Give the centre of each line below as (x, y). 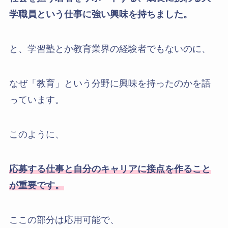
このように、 (36, 134)
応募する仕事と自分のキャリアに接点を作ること (110, 169)
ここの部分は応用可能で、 (64, 220)
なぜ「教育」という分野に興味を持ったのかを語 (110, 84)
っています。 (36, 100)
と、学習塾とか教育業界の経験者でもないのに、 (110, 49)
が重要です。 (36, 185)
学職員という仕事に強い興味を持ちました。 (101, 15)
